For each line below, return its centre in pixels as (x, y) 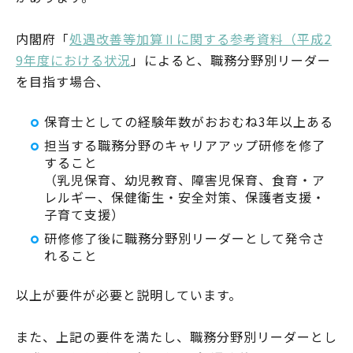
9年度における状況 (73, 60)
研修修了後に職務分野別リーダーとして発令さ (185, 238)
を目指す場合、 (63, 81)
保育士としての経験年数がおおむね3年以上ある (189, 121)
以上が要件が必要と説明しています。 (129, 295)
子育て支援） (84, 214)
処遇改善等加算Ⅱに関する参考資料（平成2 (201, 39)
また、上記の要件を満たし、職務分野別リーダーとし (176, 336)
